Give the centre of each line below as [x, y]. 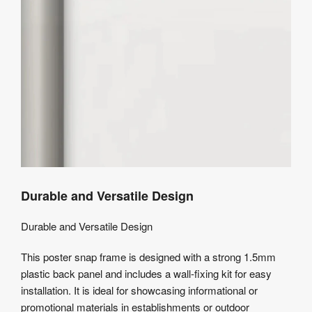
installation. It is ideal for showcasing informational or [139, 290]
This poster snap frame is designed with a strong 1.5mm [148, 257]
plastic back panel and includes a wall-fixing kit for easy [146, 274]
